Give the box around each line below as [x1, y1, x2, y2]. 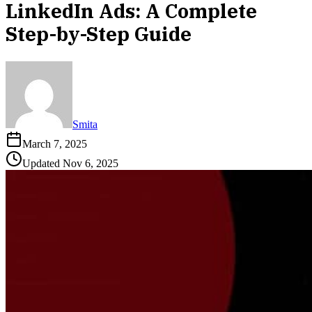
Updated [22, 157, 63, 170]
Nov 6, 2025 [63, 157, 118, 170]
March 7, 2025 [22, 138, 87, 150]
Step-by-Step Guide [6, 21, 192, 47]
